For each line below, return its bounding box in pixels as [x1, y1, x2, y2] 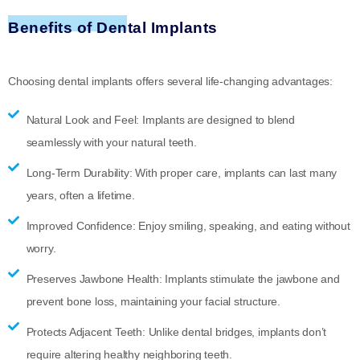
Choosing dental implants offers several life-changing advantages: [8, 74, 333, 88]
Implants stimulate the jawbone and [162, 272, 340, 285]
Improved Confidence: [26, 219, 136, 232]
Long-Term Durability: [26, 166, 133, 179]
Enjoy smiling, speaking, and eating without [135, 219, 350, 232]
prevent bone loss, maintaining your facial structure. [26, 294, 280, 308]
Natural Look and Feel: [26, 112, 140, 126]
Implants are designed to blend [139, 112, 295, 126]
